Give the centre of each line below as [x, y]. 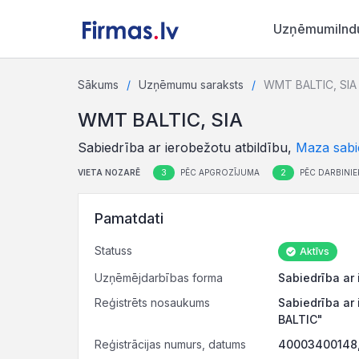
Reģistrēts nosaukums [152, 303]
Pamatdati [129, 218]
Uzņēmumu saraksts [191, 85]
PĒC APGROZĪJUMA [219, 172]
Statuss [113, 250]
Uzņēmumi [305, 29]
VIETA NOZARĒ [109, 172]
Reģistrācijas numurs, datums [170, 344]
